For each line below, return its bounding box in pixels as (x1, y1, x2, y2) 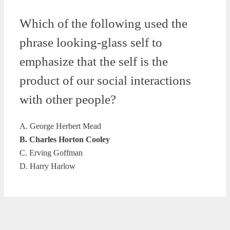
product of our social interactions (20, 73, 191, 87)
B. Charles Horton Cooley (20, 135, 110, 144)
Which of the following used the (20, 16, 187, 30)
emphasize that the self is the (20, 54, 168, 68)
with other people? (20, 92, 116, 106)
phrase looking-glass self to (20, 35, 162, 49)
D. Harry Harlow (20, 161, 75, 170)
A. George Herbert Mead (20, 121, 101, 130)
